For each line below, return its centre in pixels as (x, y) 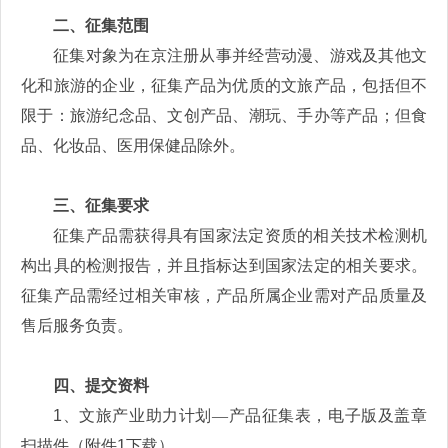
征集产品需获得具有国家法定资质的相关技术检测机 (240, 236)
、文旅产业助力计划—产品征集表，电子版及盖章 (244, 416)
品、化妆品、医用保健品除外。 (133, 146)
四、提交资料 (101, 386)
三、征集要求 (101, 206)
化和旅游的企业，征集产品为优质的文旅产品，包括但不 (224, 86)
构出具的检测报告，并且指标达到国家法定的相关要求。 (224, 266)
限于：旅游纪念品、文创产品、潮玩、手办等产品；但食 (224, 116)
